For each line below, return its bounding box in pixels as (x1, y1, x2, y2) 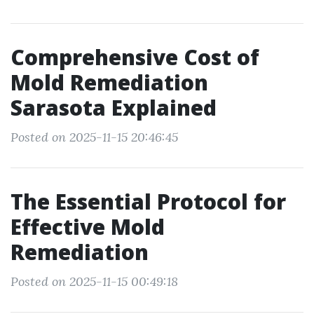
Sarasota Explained (11, 93, 217, 122)
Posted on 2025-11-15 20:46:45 (11, 129, 178, 145)
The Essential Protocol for (11, 187, 286, 216)
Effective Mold (11, 212, 165, 241)
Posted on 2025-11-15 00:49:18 (11, 273, 178, 289)
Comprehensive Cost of (11, 43, 259, 71)
